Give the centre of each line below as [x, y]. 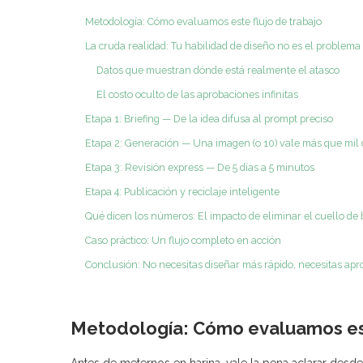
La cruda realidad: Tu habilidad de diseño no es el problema [223, 45]
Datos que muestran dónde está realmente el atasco [218, 70]
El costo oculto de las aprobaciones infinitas [197, 94]
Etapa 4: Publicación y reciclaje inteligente [182, 191]
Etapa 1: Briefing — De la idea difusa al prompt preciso [209, 118]
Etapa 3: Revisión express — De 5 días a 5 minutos [200, 167]
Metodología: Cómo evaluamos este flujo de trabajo [203, 21]
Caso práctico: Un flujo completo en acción [183, 240]
